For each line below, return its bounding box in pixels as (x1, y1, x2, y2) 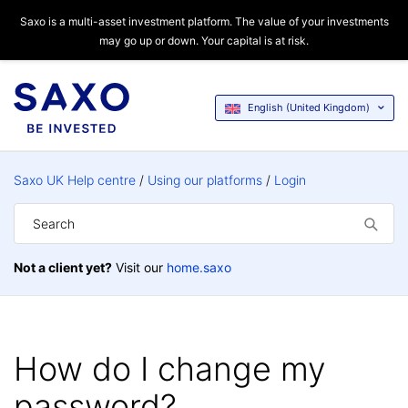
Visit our (112, 260, 167, 275)
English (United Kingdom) (248, 101, 370, 114)
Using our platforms (148, 172, 262, 188)
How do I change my (14, 349, 326, 389)
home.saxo (167, 260, 231, 275)
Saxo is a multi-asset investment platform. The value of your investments (19, 15, 389, 28)
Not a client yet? (14, 260, 112, 275)
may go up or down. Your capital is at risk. (99, 34, 309, 47)
